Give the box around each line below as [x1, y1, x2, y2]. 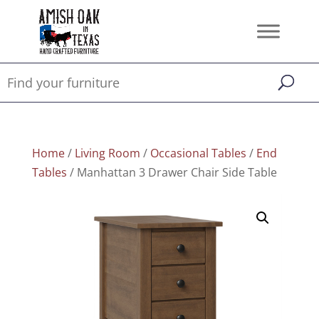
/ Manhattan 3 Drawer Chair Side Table [66, 164, 277, 180]
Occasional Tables [150, 145, 246, 161]
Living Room [74, 145, 140, 161]
